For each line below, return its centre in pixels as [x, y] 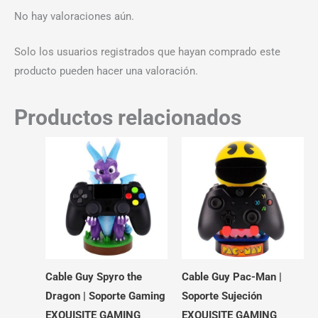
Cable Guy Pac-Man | [231, 276]
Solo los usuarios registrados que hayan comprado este [147, 52]
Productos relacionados [128, 117]
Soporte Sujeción [221, 296]
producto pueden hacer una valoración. [106, 71]
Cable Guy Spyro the [93, 276]
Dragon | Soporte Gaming [105, 296]
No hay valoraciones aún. [74, 17]
